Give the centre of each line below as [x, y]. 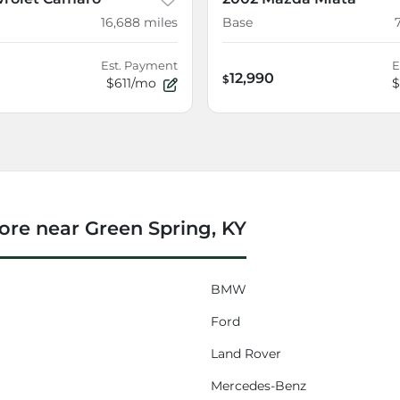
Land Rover [246, 354]
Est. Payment [139, 66]
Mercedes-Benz [258, 386]
